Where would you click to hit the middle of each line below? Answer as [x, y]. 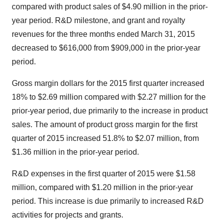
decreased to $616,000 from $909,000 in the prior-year [106, 48]
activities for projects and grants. [68, 215]
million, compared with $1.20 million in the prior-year [102, 187]
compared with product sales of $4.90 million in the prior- [110, 6]
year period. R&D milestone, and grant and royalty [98, 20]
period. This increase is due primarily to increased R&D [108, 201]
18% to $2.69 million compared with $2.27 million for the [109, 97]
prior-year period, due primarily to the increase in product [110, 110]
